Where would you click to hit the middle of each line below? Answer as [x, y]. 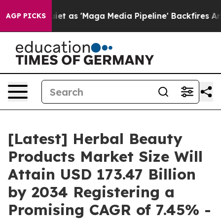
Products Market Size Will [105, 156]
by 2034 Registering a [91, 192]
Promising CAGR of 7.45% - [110, 210]
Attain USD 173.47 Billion [102, 174]
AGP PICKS [26, 16]
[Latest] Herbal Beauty [95, 139]
